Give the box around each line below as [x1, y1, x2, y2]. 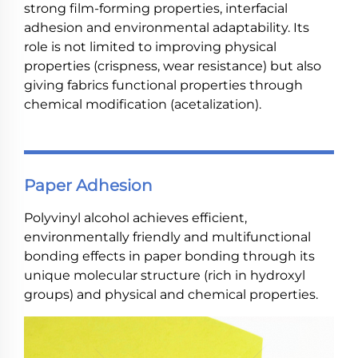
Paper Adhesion [24, 176, 153, 195]
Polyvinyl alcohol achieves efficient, [24, 210, 247, 225]
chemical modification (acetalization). [24, 97, 261, 112]
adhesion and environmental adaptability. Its [24, 20, 309, 35]
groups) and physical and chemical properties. [24, 287, 318, 302]
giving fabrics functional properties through [24, 78, 303, 93]
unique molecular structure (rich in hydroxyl [24, 268, 305, 283]
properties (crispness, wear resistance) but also [24, 58, 321, 74]
